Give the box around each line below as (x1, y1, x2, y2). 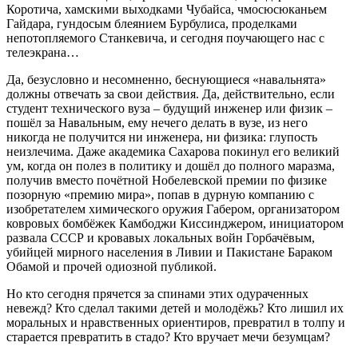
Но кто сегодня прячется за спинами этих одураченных (6, 286, 308, 300)
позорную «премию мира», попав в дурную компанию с (6, 187, 314, 201)
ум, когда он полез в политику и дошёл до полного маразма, (6, 158, 335, 173)
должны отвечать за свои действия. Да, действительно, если (6, 86, 335, 101)
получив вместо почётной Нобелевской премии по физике (6, 173, 327, 187)
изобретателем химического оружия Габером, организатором (6, 201, 340, 216)
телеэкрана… (6, 45, 79, 59)
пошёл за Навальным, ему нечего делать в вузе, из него (6, 115, 308, 129)
